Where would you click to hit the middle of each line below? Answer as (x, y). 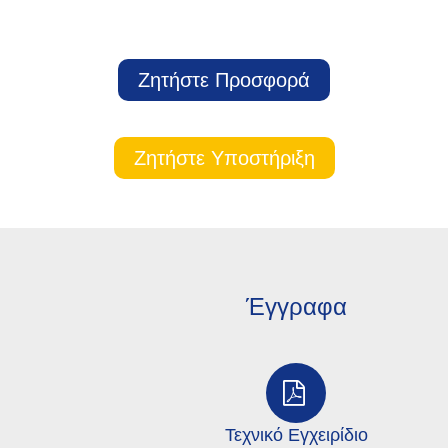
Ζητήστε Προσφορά (224, 80)
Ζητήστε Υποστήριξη (224, 158)
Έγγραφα (296, 306)
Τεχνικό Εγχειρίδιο (296, 435)
